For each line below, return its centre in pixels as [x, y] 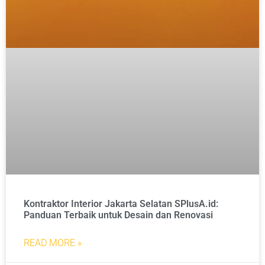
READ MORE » [53, 243]
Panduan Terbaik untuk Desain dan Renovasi [118, 215]
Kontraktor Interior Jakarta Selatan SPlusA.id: [121, 204]
